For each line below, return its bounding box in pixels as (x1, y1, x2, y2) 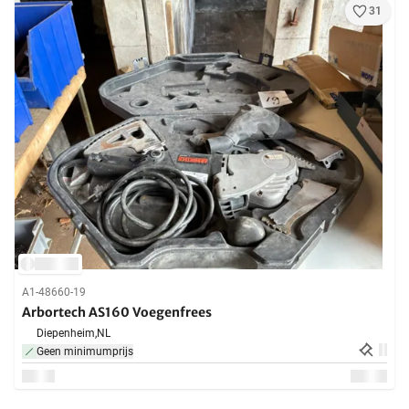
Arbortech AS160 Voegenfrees (22, 304, 212, 321)
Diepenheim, (37, 327, 97, 341)
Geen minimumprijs (37, 345, 133, 359)
